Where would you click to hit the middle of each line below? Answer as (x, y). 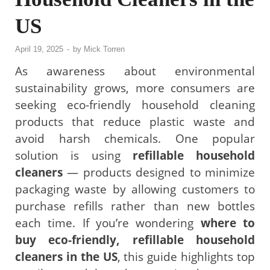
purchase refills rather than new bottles (135, 206)
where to (228, 223)
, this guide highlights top (186, 256)
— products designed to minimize (159, 172)
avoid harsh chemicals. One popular (135, 138)
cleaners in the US (66, 256)
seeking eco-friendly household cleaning (135, 105)
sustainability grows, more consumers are (135, 88)
